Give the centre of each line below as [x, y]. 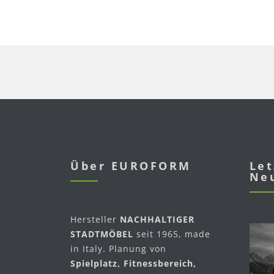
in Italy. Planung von [118, 249]
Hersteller [95, 220]
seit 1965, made [172, 234]
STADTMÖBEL [102, 234]
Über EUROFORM [131, 166]
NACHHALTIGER [157, 220]
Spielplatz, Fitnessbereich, [133, 264]
